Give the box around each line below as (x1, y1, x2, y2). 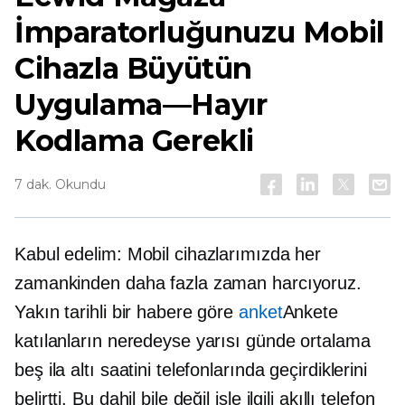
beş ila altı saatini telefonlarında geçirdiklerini (14, 360, 367, 380)
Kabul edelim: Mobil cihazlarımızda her (14, 244, 322, 264)
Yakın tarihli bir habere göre (14, 302, 239, 322)
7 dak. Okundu (14, 176, 106, 193)
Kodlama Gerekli (14, 123, 255, 158)
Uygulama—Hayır (14, 87, 268, 122)
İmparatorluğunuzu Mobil (14, 14, 384, 50)
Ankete (282, 302, 338, 322)
